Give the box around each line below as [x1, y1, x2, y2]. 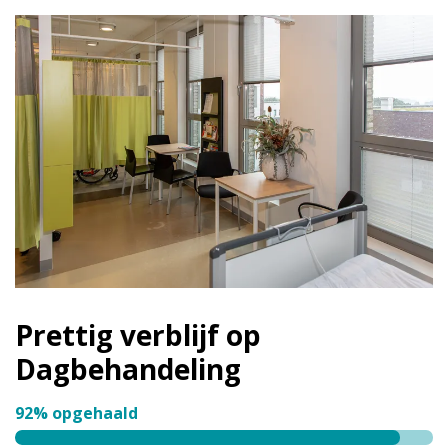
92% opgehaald [15, 402, 138, 425]
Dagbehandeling [15, 350, 241, 389]
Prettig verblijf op [15, 316, 261, 355]
